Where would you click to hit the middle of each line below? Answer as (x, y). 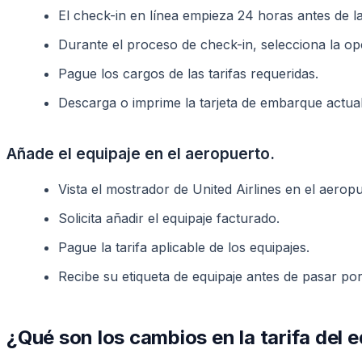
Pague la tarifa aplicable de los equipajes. (184, 247)
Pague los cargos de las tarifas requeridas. (188, 73)
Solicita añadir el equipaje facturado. (169, 218)
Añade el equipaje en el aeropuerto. (141, 153)
